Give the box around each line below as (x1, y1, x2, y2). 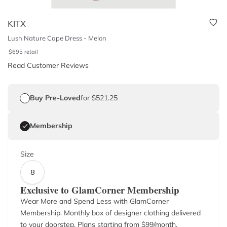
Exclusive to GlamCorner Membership (20, 183, 179, 197)
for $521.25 (81, 93, 118, 102)
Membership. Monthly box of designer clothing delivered (20, 208, 201, 217)
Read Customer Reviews (8, 61, 89, 70)
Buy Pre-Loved (30, 93, 81, 102)
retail (24, 48, 39, 55)
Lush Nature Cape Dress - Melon (8, 34, 106, 42)
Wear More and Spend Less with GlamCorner (20, 197, 169, 206)
